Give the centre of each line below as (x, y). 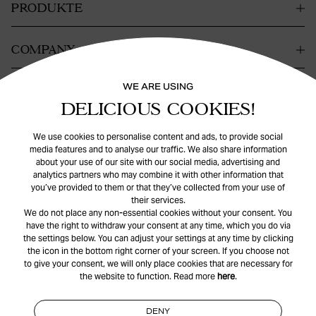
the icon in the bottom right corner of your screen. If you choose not (158, 251)
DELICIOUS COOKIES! (158, 109)
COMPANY (43, 49)
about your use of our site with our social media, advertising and (158, 162)
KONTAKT (42, 91)
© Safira (118, 238)
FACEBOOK (211, 293)
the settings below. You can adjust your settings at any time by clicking (158, 238)
